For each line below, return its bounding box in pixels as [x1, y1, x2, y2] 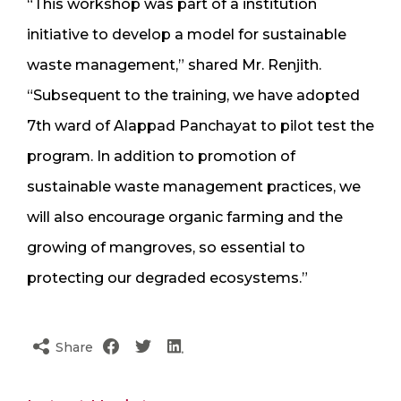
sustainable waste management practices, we [27, 177, 361, 195]
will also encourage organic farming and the [27, 208, 343, 226]
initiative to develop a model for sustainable [27, 25, 346, 43]
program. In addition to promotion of [27, 147, 295, 165]
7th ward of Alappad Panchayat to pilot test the [27, 116, 374, 134]
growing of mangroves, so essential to [27, 238, 305, 256]
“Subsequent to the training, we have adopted [27, 86, 360, 104]
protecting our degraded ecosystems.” [27, 269, 308, 286]
